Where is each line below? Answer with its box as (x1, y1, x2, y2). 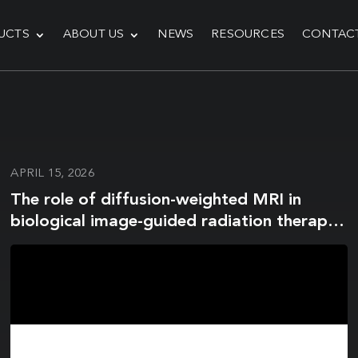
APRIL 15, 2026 (10, 168, 94, 180)
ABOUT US (62, 29, 125, 41)
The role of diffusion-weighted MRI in (10, 192, 302, 209)
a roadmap (10, 235, 97, 252)
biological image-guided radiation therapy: (10, 213, 341, 230)
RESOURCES (211, 29, 284, 41)
